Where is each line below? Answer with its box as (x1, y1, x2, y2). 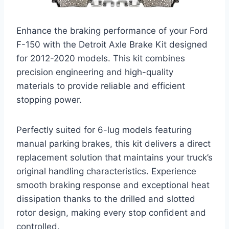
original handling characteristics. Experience (16, 166, 196, 176)
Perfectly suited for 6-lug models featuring (16, 124, 192, 135)
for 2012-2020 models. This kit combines (16, 53, 185, 63)
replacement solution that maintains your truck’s (16, 152, 213, 163)
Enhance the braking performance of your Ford (16, 25, 208, 36)
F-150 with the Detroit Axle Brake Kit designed (16, 39, 208, 50)
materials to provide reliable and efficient (16, 80, 185, 91)
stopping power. (16, 94, 82, 105)
